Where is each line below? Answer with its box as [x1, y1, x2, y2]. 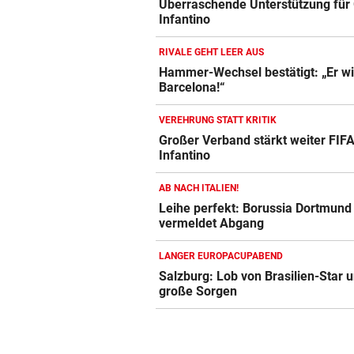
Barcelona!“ [159, 80, 226, 96]
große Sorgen [159, 284, 238, 299]
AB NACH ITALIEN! [159, 183, 239, 194]
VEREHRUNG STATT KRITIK [159, 115, 277, 126]
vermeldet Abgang [159, 216, 265, 232]
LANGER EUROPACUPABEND [159, 250, 283, 262]
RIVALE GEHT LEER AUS [159, 47, 264, 58]
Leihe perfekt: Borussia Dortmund [159, 201, 352, 217]
